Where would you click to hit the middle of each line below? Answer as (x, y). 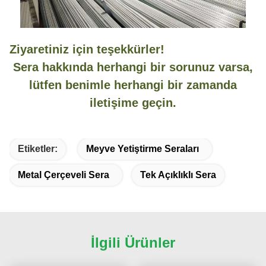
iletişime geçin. (133, 102)
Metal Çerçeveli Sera (64, 175)
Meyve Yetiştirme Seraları (142, 148)
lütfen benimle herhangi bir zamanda (133, 85)
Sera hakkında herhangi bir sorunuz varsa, (133, 67)
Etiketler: (38, 148)
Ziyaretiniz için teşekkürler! (87, 49)
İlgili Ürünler (133, 242)
